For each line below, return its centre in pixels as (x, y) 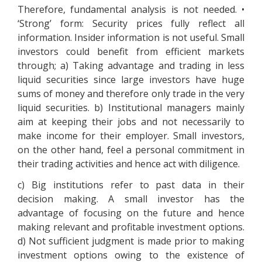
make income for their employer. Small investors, (131, 136)
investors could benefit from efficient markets (131, 51)
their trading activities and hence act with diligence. (129, 164)
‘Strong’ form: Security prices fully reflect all (131, 23)
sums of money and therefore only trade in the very (131, 94)
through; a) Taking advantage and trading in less (131, 65)
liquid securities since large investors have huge (131, 80)
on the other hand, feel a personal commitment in (131, 150)
